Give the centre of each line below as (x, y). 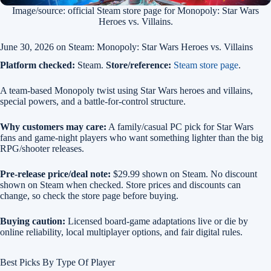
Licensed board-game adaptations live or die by (157, 221)
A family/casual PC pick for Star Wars (180, 127)
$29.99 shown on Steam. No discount (184, 174)
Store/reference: (139, 65)
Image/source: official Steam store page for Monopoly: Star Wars (135, 11)
